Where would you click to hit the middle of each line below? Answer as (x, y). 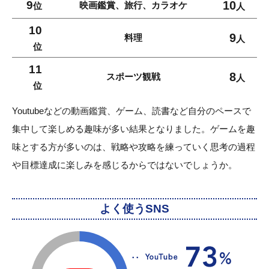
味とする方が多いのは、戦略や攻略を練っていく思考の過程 (134, 147)
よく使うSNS (134, 209)
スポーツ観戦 (133, 77)
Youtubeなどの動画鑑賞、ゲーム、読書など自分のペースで (131, 111)
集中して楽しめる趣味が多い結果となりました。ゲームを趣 (134, 129)
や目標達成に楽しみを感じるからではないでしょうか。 (125, 165)
